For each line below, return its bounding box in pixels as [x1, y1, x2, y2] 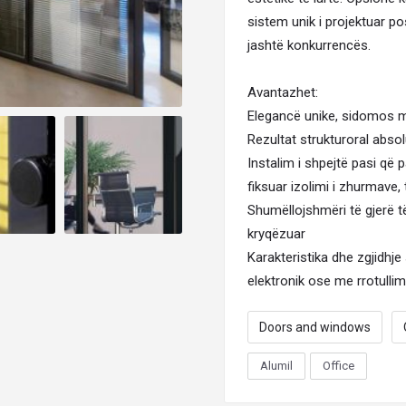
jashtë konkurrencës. [247, 37, 371, 53]
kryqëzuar [247, 226, 305, 242]
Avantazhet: [247, 84, 318, 101]
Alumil [260, 359, 293, 372]
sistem [247, 14, 288, 30]
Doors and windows [259, 320, 371, 334]
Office [323, 359, 354, 372]
